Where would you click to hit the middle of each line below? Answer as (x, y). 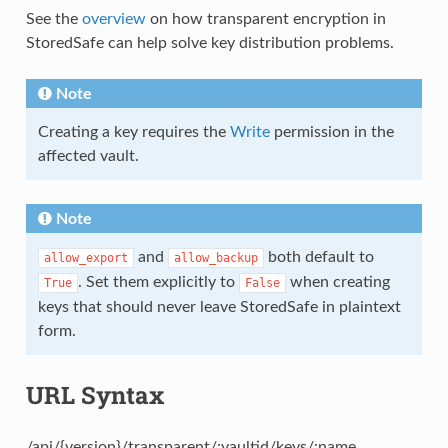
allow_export (85, 257)
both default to (318, 256)
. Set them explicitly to (158, 281)
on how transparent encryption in (265, 18)
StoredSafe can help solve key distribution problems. (209, 42)
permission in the (331, 131)
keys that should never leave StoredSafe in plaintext (219, 306)
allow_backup (215, 257)
